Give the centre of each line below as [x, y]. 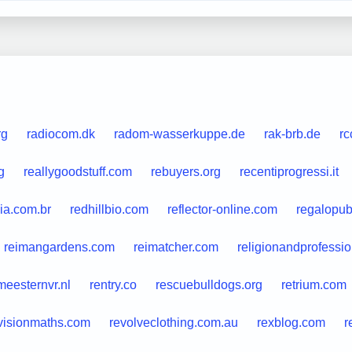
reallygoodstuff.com [77, 171]
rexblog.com [291, 322]
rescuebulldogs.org [209, 284]
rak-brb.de [292, 134]
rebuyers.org [185, 171]
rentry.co [113, 284]
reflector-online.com [222, 209]
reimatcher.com [176, 247]
